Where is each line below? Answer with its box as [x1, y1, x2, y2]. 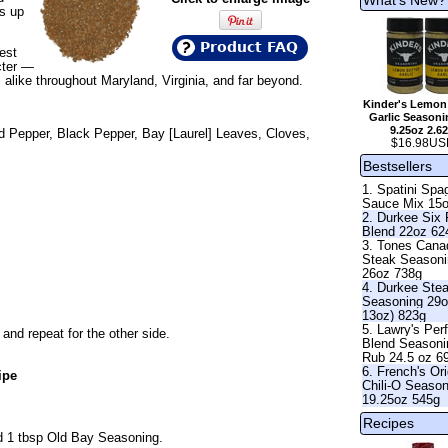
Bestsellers [363, 157, 433, 174]
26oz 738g [362, 266, 423, 282]
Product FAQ [199, 38, 298, 55]
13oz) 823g [362, 308, 427, 324]
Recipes [363, 415, 415, 432]
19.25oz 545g [362, 392, 441, 408]
